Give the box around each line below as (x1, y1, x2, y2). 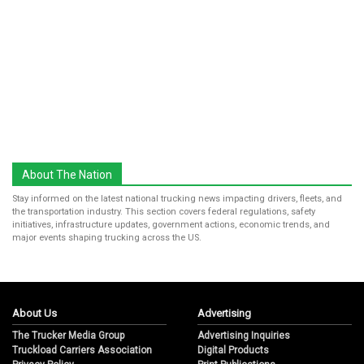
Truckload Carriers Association (12, 344, 152, 357)
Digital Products (197, 344, 269, 357)
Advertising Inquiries (197, 330, 290, 342)
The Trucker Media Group (12, 330, 124, 342)
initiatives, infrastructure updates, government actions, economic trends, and (12, 219, 330, 231)
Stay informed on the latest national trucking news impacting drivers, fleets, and (12, 193, 342, 205)
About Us (12, 307, 57, 320)
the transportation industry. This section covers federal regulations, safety (12, 206, 315, 218)
